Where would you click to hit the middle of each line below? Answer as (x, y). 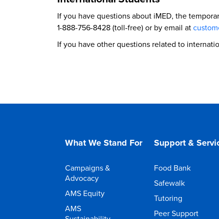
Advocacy (82, 178)
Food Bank (173, 168)
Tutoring (168, 198)
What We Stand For (104, 143)
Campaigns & (88, 168)
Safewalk (170, 183)
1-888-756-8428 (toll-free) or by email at (125, 27)
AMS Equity (85, 193)
